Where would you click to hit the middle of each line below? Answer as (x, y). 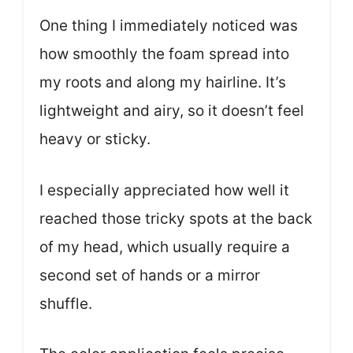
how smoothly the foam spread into (164, 54)
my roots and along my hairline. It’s (163, 83)
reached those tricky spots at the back (176, 218)
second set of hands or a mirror (150, 275)
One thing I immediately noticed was (169, 26)
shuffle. (66, 303)
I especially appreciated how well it (164, 190)
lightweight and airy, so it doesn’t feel (172, 111)
